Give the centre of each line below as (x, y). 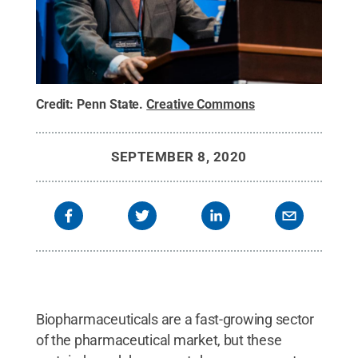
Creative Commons (201, 104)
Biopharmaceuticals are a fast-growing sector (175, 319)
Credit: (56, 104)
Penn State (108, 104)
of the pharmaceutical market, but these (159, 340)
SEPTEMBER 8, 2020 (179, 156)
